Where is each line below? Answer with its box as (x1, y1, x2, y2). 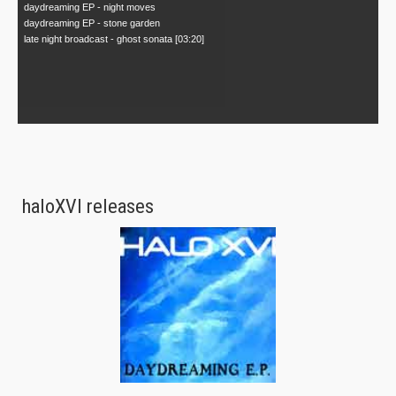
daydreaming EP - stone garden (24, 17, 160, 28)
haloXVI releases (22, 194, 154, 218)
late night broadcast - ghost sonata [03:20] (24, 33, 204, 44)
